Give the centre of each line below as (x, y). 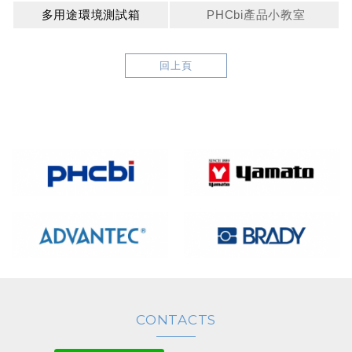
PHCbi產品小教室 (256, 14)
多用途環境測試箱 (91, 14)
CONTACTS (176, 319)
